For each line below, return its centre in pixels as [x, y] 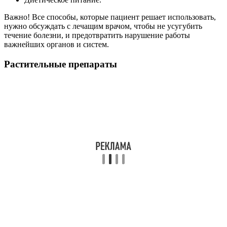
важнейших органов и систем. [56, 44]
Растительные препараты [61, 64]
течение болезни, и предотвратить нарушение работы [97, 35]
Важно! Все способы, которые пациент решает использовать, [110, 17]
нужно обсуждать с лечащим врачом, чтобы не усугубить [103, 26]
